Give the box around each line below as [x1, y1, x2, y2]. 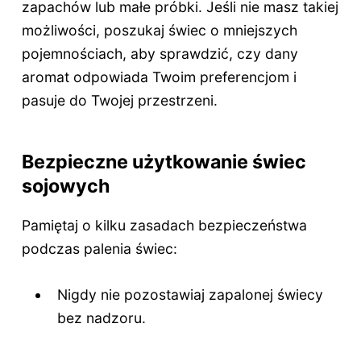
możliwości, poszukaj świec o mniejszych [21, 22, 297, 39]
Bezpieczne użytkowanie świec [21, 150, 306, 174]
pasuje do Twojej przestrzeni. [21, 92, 218, 110]
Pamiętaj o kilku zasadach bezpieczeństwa [21, 216, 307, 234]
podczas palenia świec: [21, 239, 177, 257]
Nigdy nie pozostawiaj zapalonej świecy [57, 286, 324, 304]
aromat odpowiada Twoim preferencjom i [21, 68, 297, 86]
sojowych [21, 174, 110, 198]
